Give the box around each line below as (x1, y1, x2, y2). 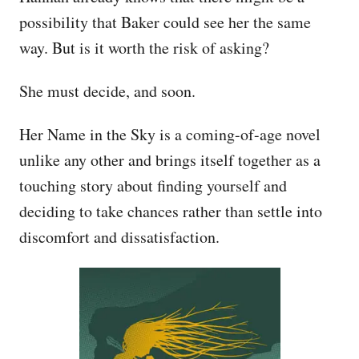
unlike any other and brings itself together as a (19, 148, 321, 171)
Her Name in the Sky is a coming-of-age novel (19, 123, 321, 145)
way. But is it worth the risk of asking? (19, 36, 275, 58)
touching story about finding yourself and (19, 174, 287, 196)
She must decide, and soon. (19, 79, 196, 102)
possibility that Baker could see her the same (19, 10, 311, 33)
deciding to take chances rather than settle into (19, 200, 322, 222)
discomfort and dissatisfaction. (19, 225, 220, 248)
